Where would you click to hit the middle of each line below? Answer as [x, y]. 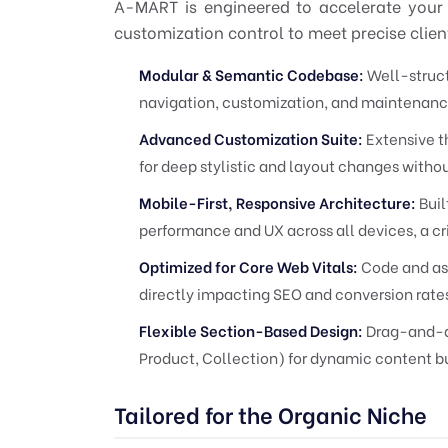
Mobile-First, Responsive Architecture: [277, 201]
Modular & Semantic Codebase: [251, 73]
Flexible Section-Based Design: [251, 329]
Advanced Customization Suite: [251, 137]
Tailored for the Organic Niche [270, 413]
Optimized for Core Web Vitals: [248, 265]
